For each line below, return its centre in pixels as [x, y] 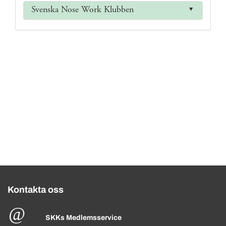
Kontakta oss [36, 190]
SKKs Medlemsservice [83, 218]
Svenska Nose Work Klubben [82, 10]
